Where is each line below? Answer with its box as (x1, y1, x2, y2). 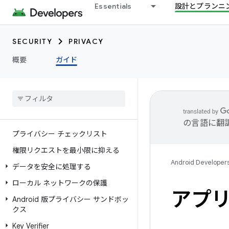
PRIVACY (68, 37, 104, 46)
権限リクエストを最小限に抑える (12, 146, 120, 155)
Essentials (95, 2, 132, 11)
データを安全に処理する (12, 162, 91, 171)
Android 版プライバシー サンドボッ (12, 195, 129, 204)
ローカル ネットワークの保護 (12, 178, 107, 188)
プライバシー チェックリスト (12, 129, 107, 139)
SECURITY (12, 37, 52, 46)
